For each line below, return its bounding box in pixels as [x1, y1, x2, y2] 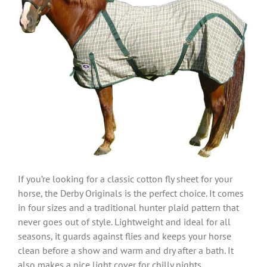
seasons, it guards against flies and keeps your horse [18, 229, 231, 242]
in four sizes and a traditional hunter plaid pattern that [18, 201, 239, 213]
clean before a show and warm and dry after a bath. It [18, 244, 234, 256]
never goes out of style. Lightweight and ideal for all [18, 215, 231, 228]
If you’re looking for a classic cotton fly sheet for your [18, 172, 232, 185]
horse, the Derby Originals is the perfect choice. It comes [18, 187, 244, 199]
